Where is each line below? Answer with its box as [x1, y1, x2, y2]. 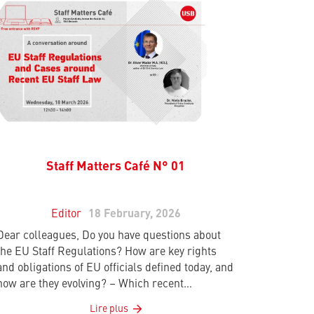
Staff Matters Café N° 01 [46, 161, 186, 174]
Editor [50, 209, 81, 221]
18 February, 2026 [88, 209, 181, 221]
